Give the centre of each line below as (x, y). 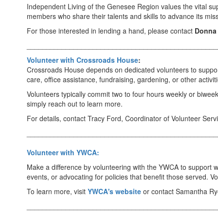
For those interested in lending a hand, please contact (111, 31)
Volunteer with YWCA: (63, 152)
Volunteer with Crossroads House (82, 60)
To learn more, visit (57, 191)
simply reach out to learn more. (75, 104)
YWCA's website (114, 191)
